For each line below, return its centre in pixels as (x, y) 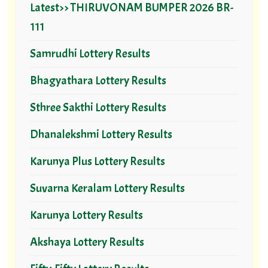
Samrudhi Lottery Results (90, 54)
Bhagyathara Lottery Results (98, 81)
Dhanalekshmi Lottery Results (101, 135)
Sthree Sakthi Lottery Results (98, 108)
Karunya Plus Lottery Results (97, 162)
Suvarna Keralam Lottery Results (107, 188)
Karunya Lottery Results (86, 215)
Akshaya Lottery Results (87, 242)
